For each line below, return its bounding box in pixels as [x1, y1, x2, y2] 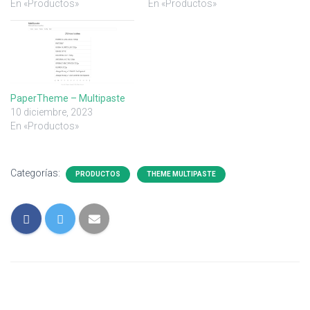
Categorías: [10, 167, 62, 179]
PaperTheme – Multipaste [10, 92, 125, 104]
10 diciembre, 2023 [10, 106, 93, 118]
